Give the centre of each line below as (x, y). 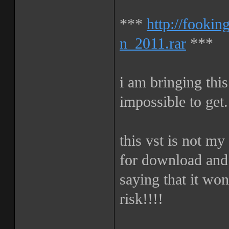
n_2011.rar (153, 43)
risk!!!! (141, 199)
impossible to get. (174, 102)
